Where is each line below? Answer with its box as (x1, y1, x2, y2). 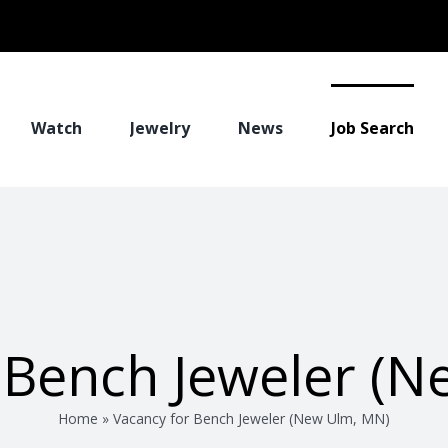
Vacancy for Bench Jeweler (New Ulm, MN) (113, 408, 390, 428)
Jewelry (130, 116, 190, 139)
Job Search (331, 116, 414, 139)
